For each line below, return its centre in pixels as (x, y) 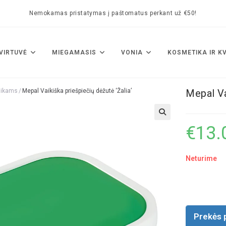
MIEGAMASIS (74, 52)
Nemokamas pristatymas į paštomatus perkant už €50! (113, 13)
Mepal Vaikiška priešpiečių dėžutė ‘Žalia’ (77, 91)
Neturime (202, 158)
